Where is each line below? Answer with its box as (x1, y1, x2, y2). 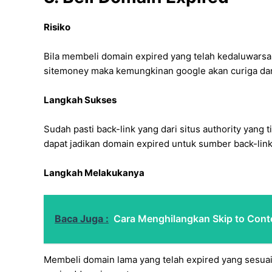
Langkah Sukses (44, 94, 117, 106)
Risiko (44, 21, 70, 33)
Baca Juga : (55, 212, 109, 225)
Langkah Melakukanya (44, 167, 144, 179)
